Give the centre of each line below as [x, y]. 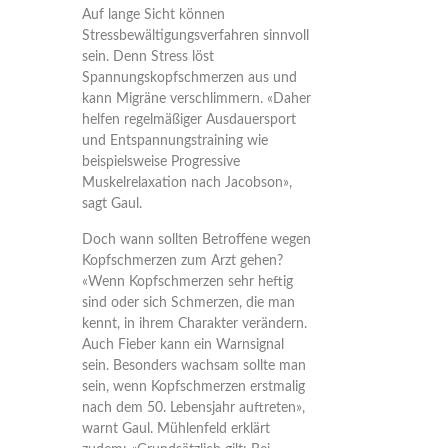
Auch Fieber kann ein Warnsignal [182, 345]
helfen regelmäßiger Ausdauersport [188, 120]
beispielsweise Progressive [160, 162]
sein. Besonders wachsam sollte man [193, 366]
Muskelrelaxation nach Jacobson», [186, 183]
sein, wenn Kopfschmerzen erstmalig [193, 387]
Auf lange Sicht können [153, 15]
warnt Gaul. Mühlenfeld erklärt [175, 429]
